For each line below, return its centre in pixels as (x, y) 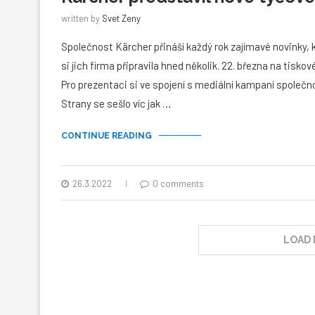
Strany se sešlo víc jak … (116, 103)
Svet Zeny (121, 18)
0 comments (178, 183)
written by (82, 18)
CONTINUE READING (107, 135)
